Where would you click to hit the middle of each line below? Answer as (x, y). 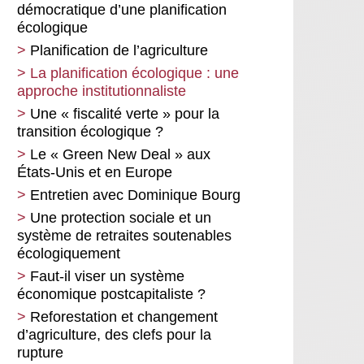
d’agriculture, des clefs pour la (114, 335)
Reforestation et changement (124, 317)
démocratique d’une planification (122, 10)
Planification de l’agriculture (119, 50)
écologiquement (69, 253)
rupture (40, 353)
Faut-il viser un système (107, 276)
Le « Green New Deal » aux (120, 154)
